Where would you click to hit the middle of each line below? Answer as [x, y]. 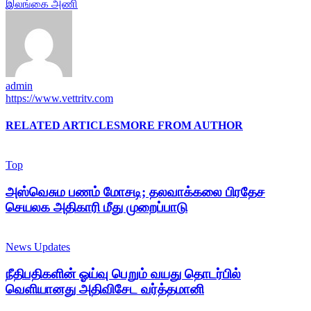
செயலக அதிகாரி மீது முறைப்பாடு [96, 208]
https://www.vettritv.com [59, 98]
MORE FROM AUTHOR [182, 126]
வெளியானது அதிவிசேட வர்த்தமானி [105, 289]
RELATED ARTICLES [63, 126]
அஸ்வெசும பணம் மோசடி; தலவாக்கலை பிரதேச [135, 192]
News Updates [38, 246]
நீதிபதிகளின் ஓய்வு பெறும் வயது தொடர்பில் [123, 274]
